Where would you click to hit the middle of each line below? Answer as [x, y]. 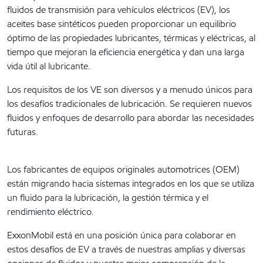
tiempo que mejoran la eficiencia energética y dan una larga [126, 52]
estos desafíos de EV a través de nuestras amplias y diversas [126, 249]
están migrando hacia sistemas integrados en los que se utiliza [131, 184]
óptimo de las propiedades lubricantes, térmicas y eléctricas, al [131, 38]
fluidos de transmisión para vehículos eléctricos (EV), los [119, 10]
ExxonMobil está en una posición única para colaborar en [122, 235]
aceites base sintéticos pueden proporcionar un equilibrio [122, 24]
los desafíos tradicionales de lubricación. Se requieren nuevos [129, 104]
